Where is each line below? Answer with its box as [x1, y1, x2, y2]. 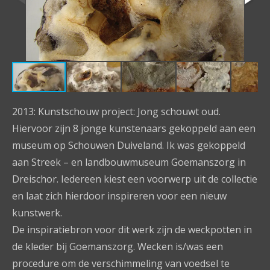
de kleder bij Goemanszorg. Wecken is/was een [12, 240, 223, 253]
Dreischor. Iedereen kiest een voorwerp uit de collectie [12, 172, 257, 186]
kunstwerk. [12, 206, 62, 219]
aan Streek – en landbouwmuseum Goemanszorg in [12, 155, 246, 169]
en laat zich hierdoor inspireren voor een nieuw [12, 189, 227, 202]
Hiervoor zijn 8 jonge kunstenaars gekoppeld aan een [12, 122, 256, 135]
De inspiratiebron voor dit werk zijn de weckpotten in [12, 223, 252, 236]
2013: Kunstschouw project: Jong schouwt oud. [12, 105, 221, 118]
